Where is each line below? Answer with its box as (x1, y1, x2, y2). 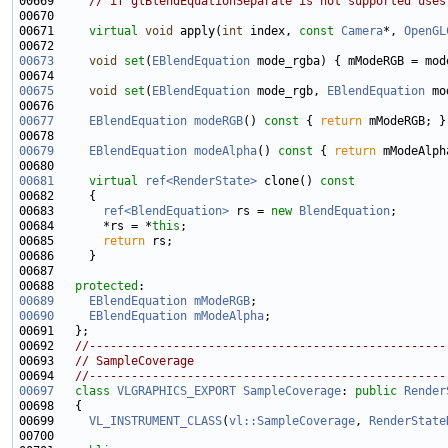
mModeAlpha (194, 309, 264, 324)
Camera (341, 24, 383, 39)
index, (243, 24, 299, 39)
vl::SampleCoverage (229, 414, 355, 429)
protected (75, 279, 138, 294)
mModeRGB (194, 294, 250, 309)
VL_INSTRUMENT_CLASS (89, 414, 222, 429)
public (355, 384, 397, 399)
